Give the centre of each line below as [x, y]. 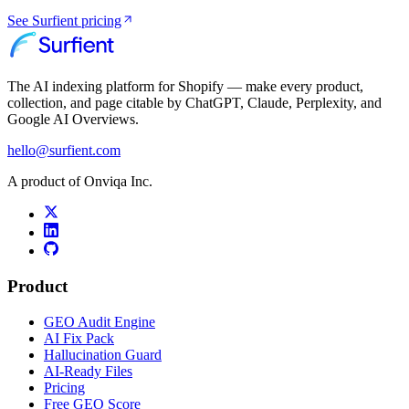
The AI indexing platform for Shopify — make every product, [185, 87]
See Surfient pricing [64, 21]
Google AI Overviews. [73, 120]
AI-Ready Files [88, 371]
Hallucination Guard [103, 354]
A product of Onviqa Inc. [80, 182]
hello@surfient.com [64, 151]
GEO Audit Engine [100, 321]
